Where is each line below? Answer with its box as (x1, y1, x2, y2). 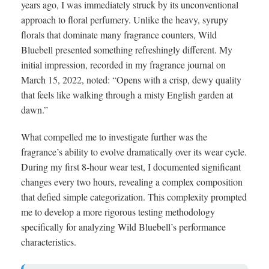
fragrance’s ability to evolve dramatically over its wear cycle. (21, 145, 247, 158)
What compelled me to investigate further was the (21, 130, 207, 143)
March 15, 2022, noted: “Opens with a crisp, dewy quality (21, 73, 241, 86)
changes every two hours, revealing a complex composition (21, 175, 243, 188)
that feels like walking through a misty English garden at (21, 88, 233, 101)
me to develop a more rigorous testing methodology (21, 205, 215, 218)
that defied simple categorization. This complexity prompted (21, 190, 247, 203)
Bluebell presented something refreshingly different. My (21, 43, 232, 56)
